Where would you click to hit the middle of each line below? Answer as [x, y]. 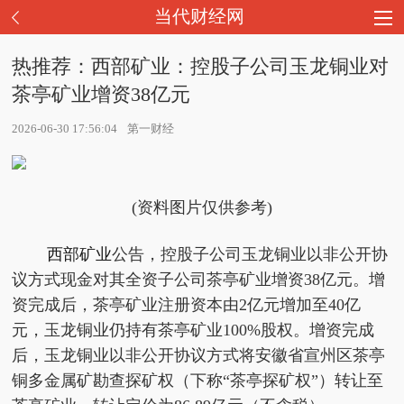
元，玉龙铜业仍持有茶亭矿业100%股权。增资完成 [193, 330]
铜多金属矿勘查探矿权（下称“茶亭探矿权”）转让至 [198, 381]
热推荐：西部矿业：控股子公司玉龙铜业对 [201, 66]
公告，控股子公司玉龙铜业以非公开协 [249, 254]
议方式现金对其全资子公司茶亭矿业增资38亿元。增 [199, 280]
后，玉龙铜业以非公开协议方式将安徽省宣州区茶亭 [199, 355]
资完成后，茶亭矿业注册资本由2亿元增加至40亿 [187, 305]
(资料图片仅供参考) [202, 207]
